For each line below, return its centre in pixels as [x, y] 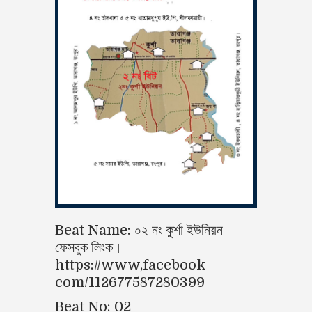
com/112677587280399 [130, 283]
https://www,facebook [130, 265]
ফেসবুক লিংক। [88, 248]
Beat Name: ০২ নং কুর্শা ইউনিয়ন [139, 231]
